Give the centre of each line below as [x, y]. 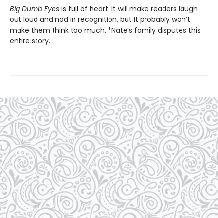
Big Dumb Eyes [35, 9]
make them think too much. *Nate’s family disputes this [105, 30]
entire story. [30, 41]
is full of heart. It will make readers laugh [128, 9]
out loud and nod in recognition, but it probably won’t [100, 19]
